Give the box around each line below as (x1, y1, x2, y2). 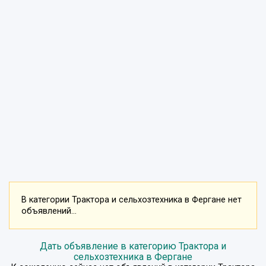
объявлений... (21, 205, 77, 216)
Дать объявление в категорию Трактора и (40, 240, 226, 252)
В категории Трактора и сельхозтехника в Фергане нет (21, 194, 242, 205)
